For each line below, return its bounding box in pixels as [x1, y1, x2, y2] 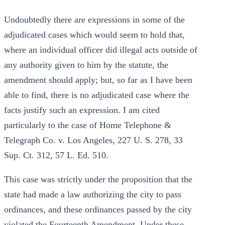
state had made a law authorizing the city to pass [4, 189, 181, 199]
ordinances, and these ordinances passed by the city [4, 204, 192, 214]
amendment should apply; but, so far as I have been [4, 75, 192, 85]
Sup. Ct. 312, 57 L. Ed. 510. [4, 150, 108, 160]
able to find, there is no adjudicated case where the [4, 90, 189, 100]
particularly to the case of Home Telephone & [4, 120, 171, 130]
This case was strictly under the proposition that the [4, 174, 192, 184]
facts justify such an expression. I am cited [4, 105, 160, 115]
